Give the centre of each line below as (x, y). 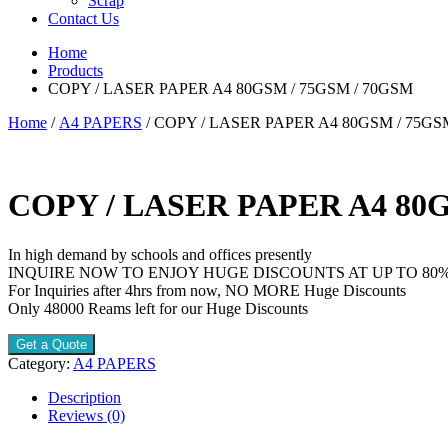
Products (75, 70)
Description (84, 397)
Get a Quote (51, 344)
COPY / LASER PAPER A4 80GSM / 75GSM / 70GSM (230, 88)
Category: (40, 363)
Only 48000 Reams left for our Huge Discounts (158, 308)
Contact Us (83, 18)
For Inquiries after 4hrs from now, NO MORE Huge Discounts (207, 290)
